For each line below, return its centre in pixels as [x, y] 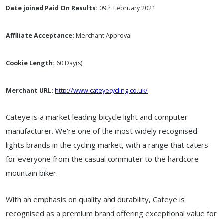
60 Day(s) [68, 63]
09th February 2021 [126, 8]
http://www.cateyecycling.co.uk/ [101, 90]
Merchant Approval [103, 36]
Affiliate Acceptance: [40, 36]
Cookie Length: [30, 63]
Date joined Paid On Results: [52, 8]
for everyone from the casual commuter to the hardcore [102, 159]
